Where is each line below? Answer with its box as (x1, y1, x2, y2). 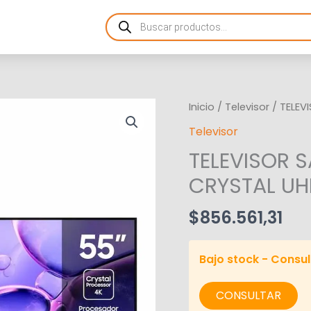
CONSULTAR (216, 287, 281, 303)
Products (105, 7, 155, 24)
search (105, 18, 144, 35)
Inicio (189, 100, 215, 115)
